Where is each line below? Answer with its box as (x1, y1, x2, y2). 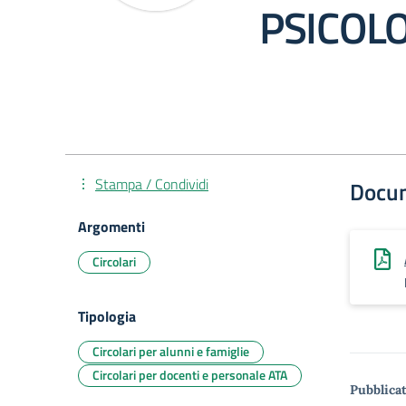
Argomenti (78, 216, 145, 237)
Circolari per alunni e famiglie (92, 342, 249, 361)
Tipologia (78, 305, 136, 327)
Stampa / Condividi (95, 173, 208, 195)
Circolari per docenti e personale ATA (92, 365, 287, 384)
